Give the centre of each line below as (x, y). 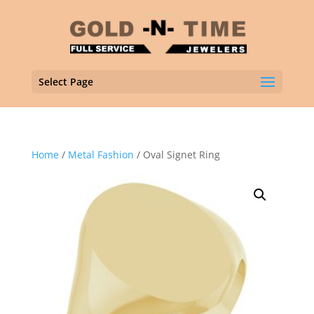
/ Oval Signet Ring (177, 155)
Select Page (66, 82)
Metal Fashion (101, 155)
